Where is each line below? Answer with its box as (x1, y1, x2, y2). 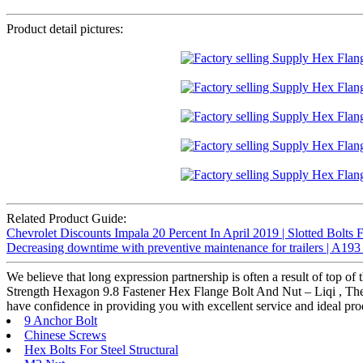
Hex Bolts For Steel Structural (24, 343, 178, 357)
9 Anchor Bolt (24, 314, 97, 328)
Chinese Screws (24, 328, 106, 343)
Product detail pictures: (6, 22, 123, 36)
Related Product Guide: (6, 211, 126, 226)
